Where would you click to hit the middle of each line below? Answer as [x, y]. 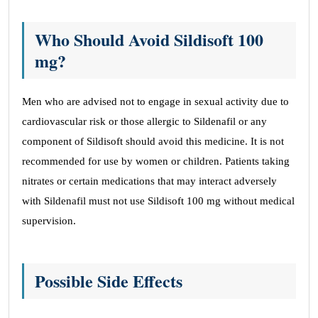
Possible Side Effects [109, 281]
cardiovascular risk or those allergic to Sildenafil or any [144, 121]
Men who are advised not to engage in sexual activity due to [155, 102]
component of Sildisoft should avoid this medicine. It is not [153, 141]
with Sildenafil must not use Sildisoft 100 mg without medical [158, 201]
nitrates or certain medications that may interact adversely [149, 181]
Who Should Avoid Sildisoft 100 [149, 39]
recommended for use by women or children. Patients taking [156, 161]
